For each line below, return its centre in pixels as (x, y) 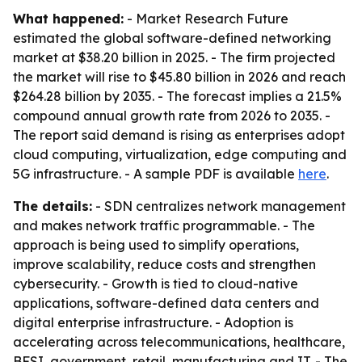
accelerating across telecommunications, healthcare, (179, 342)
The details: (53, 206)
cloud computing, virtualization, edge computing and (180, 154)
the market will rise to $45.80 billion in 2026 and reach (179, 77)
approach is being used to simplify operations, (156, 245)
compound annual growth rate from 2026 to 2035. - (172, 116)
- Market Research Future (206, 19)
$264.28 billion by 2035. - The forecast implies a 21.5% (177, 96)
